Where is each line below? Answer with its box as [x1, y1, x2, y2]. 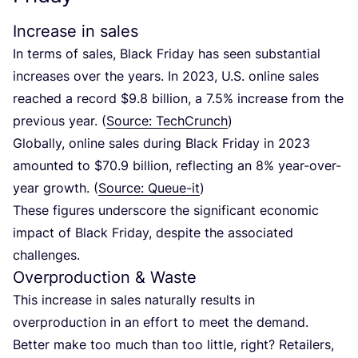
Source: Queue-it [98, 180, 200, 197]
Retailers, [279, 336, 334, 353]
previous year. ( [13, 113, 106, 129]
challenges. [13, 247, 80, 264]
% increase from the [223, 90, 344, 107]
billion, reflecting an [129, 157, 256, 174]
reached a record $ [13, 90, 129, 107]
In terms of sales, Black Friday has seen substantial [13, 46, 320, 62]
